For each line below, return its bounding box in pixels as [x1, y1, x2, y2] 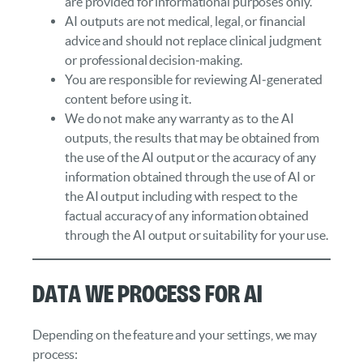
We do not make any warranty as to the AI [65, 111, 294, 126]
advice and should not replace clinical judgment [65, 33, 322, 49]
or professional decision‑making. [65, 53, 242, 68]
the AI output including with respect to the [65, 189, 297, 204]
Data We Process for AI [32, 275, 263, 308]
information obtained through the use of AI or [65, 169, 315, 185]
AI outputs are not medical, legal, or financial [65, 14, 306, 29]
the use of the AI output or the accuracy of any [65, 150, 317, 165]
